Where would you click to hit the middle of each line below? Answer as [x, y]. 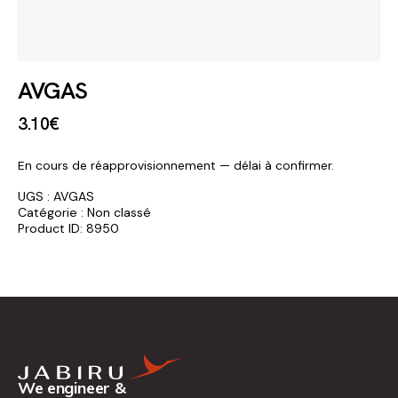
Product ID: [52, 228]
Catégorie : [52, 212]
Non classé [119, 212]
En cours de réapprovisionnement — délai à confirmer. [176, 165]
